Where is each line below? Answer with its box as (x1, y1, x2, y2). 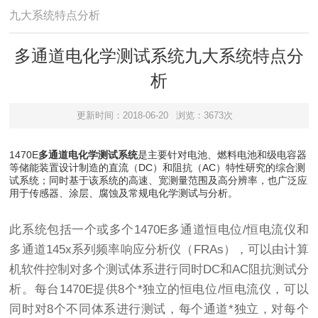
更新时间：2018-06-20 (76, 110, 168, 121)
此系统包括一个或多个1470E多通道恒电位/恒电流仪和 (9, 222, 309, 236)
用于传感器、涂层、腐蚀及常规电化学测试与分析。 (9, 187, 238, 199)
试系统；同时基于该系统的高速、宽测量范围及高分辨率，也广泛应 (9, 174, 308, 186)
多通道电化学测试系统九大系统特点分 (13, 46, 304, 66)
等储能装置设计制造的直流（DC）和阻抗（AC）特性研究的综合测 (9, 161, 306, 173)
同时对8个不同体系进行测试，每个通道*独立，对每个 (9, 302, 309, 316)
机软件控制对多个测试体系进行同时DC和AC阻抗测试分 (9, 262, 309, 276)
